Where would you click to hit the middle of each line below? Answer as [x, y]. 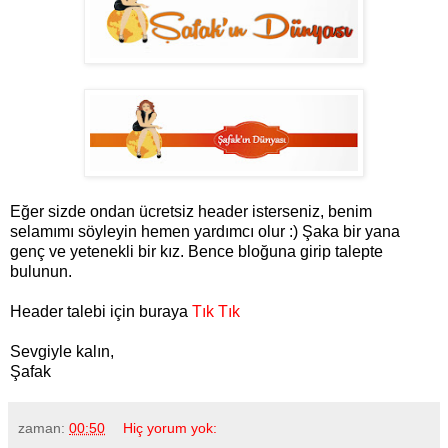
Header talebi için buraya [101, 312]
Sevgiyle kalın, [62, 352]
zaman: [43, 428]
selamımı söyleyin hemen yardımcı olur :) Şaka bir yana [205, 232]
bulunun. [41, 272]
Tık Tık [216, 312]
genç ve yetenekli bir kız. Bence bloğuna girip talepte [196, 252]
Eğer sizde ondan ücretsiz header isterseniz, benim [191, 212]
